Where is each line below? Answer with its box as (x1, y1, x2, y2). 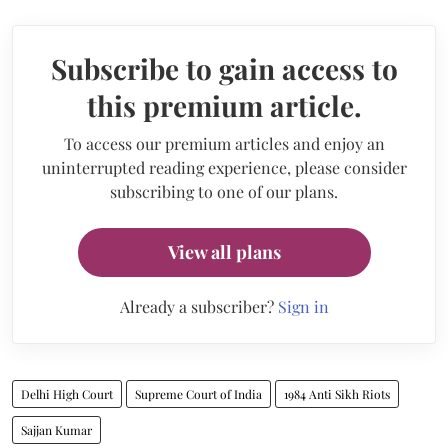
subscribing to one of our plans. (110, 180, 338, 202)
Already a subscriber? (119, 295, 278, 317)
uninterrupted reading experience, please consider (41, 156, 407, 178)
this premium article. (86, 86, 362, 124)
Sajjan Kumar (21, 421, 92, 438)
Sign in (277, 295, 329, 317)
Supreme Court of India (135, 385, 262, 402)
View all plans (167, 239, 281, 264)
